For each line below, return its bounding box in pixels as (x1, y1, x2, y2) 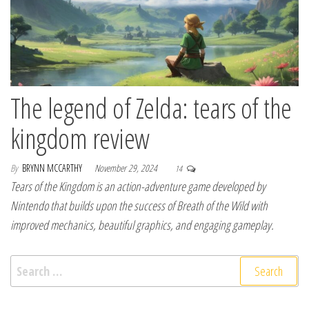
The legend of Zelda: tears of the (10, 89, 292, 128)
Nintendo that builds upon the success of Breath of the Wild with (10, 197, 268, 215)
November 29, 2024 (94, 161, 159, 175)
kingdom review (10, 119, 150, 158)
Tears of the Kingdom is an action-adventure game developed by (10, 178, 266, 195)
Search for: (10, 256, 63, 273)
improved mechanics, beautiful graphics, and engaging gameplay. (10, 217, 274, 234)
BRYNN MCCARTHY (22, 161, 84, 175)
